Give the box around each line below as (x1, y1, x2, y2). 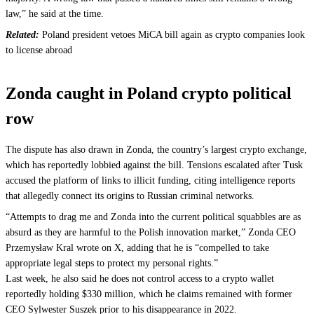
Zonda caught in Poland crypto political (6, 84, 292, 103)
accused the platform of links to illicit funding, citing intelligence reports (6, 175, 295, 186)
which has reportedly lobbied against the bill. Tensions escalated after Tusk (6, 160, 303, 171)
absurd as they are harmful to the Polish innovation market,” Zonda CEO (6, 227, 296, 238)
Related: (6, 29, 42, 41)
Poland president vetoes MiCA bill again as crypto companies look (42, 29, 305, 41)
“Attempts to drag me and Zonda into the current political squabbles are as (6, 212, 301, 223)
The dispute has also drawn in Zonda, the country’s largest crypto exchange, (6, 144, 307, 156)
